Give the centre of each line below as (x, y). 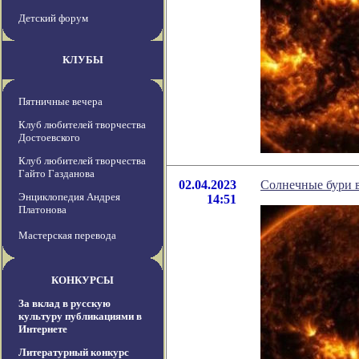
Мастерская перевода (67, 236)
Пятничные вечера (61, 102)
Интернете (43, 329)
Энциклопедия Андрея (69, 197)
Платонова (42, 210)
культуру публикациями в (80, 317)
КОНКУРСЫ (83, 280)
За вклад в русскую (65, 304)
